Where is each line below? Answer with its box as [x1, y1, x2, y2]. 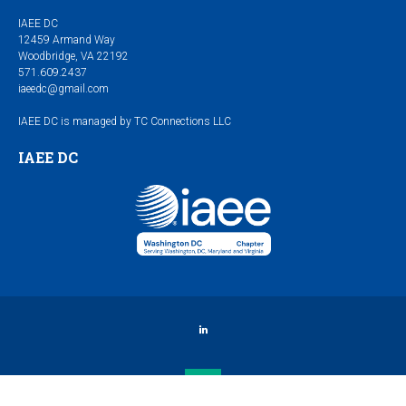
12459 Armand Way [18, 33, 115, 46]
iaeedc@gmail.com [18, 82, 109, 95]
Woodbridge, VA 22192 [18, 49, 129, 63]
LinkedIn [218, 324, 258, 336]
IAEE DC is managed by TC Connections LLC [18, 114, 231, 128]
